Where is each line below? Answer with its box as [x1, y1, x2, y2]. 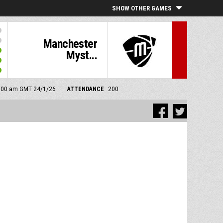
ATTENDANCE [67, 86, 104, 93]
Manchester [43, 37, 97, 51]
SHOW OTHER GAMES [112, 4, 172, 12]
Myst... [66, 48, 97, 62]
